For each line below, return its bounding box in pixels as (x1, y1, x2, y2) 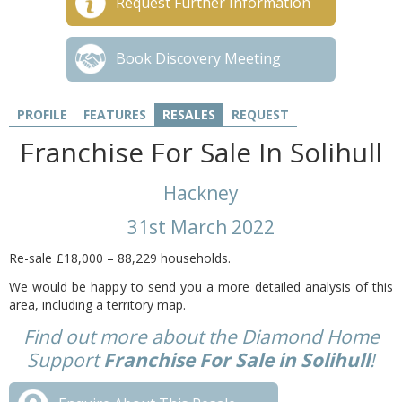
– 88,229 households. (107, 249, 231, 267)
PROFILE (17, 106, 67, 123)
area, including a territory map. (9, 296, 189, 313)
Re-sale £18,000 (9, 249, 107, 267)
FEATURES (83, 106, 146, 123)
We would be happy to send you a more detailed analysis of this (9, 278, 393, 295)
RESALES (162, 106, 215, 123)
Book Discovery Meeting (116, 48, 281, 68)
